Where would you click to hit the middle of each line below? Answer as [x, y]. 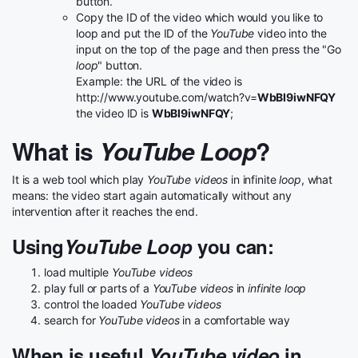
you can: [233, 246]
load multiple [78, 272]
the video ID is [114, 113]
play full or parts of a [98, 288]
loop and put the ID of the [143, 33]
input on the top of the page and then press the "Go [209, 49]
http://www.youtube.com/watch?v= [167, 97]
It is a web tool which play [80, 179]
